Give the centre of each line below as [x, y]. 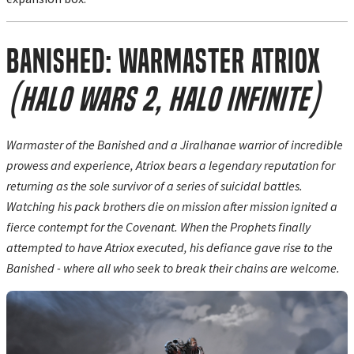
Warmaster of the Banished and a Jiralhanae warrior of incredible [175, 145]
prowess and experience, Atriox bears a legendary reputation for [171, 166]
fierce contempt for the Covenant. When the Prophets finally [158, 227]
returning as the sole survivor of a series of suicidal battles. [154, 186]
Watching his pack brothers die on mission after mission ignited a [172, 207]
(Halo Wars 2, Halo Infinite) [164, 100]
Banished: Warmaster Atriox [164, 62]
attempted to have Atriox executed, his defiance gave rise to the [169, 248]
